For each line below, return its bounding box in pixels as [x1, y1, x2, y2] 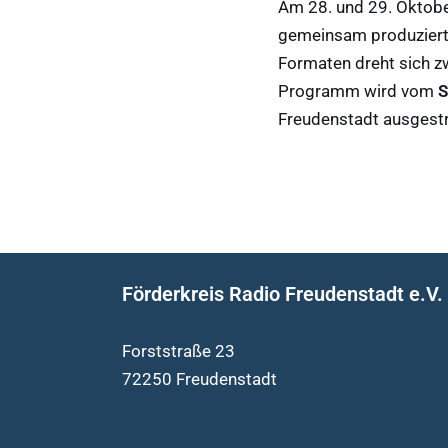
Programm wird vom [277, 81, 438, 101]
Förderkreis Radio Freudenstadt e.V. [122, 282, 443, 306]
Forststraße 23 [122, 341, 235, 361]
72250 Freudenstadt [122, 369, 277, 389]
